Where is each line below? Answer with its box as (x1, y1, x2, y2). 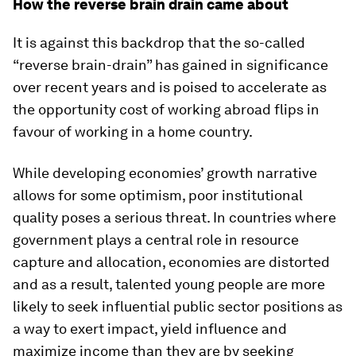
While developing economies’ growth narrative (13, 164, 317, 181)
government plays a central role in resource (13, 231, 299, 248)
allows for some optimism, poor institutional (13, 187, 303, 203)
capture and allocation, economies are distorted (13, 253, 330, 270)
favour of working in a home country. (13, 123, 253, 140)
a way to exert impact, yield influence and (13, 320, 287, 337)
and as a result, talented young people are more (13, 276, 325, 292)
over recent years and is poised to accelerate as (13, 79, 327, 95)
